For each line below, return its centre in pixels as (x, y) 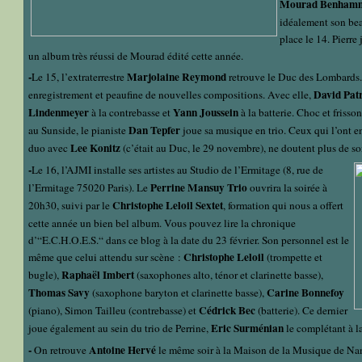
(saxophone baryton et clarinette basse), (178, 293)
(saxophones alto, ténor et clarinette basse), (230, 275)
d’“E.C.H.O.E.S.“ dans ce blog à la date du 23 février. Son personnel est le (189, 240)
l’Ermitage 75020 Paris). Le (88, 188)
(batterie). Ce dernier (303, 311)
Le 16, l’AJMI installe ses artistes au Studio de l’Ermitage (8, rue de (177, 170)
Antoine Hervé (122, 350)
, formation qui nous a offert (283, 206)
